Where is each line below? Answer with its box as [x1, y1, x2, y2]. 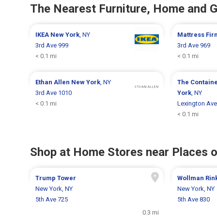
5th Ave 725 [35, 195, 68, 203]
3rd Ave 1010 [35, 89, 72, 96]
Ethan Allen [35, 78, 72, 86]
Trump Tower [35, 174, 77, 182]
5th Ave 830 [177, 195, 210, 203]
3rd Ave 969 [177, 41, 210, 49]
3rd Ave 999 [35, 41, 69, 49]
